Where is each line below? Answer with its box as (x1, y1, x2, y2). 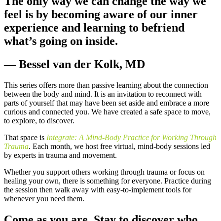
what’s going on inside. (4, 35, 118, 48)
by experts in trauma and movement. (4, 151, 117, 160)
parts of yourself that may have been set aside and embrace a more (4, 99, 209, 108)
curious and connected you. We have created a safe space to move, (4, 108, 211, 116)
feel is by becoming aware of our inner (4, 8, 198, 21)
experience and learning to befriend (4, 21, 184, 35)
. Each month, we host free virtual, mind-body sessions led (29, 142, 210, 151)
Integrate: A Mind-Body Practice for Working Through (46, 133, 217, 142)
